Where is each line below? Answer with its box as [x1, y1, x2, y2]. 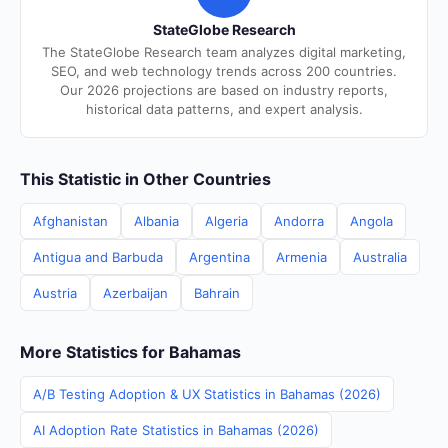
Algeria [205, 213, 248, 229]
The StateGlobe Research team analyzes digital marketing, [42, 44, 406, 60]
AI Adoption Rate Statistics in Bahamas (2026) [33, 422, 319, 438]
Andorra [274, 213, 324, 229]
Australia [353, 249, 407, 265]
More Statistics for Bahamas [20, 342, 241, 362]
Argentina [189, 249, 250, 265]
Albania [134, 213, 179, 229]
